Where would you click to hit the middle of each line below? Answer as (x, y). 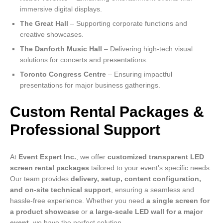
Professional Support (85, 130)
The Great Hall (44, 24)
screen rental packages (50, 167)
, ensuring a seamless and (153, 189)
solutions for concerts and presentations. (84, 60)
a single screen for (178, 200)
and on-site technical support (60, 189)
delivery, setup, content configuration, (136, 178)
